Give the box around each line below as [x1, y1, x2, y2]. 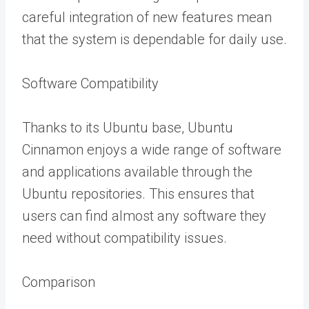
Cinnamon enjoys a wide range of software [22, 141, 281, 158]
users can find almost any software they [22, 208, 266, 224]
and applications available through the [22, 163, 252, 180]
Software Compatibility [22, 75, 159, 92]
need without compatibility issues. [22, 230, 227, 246]
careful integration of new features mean [22, 9, 272, 26]
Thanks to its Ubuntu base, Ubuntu [22, 119, 233, 136]
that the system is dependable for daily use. [22, 31, 287, 48]
